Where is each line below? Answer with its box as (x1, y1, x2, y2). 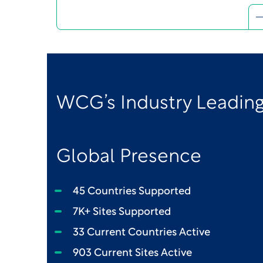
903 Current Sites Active (73, 248, 192, 259)
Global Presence (56, 149, 201, 166)
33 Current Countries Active (73, 227, 210, 239)
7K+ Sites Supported (73, 207, 171, 218)
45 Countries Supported (73, 186, 191, 198)
